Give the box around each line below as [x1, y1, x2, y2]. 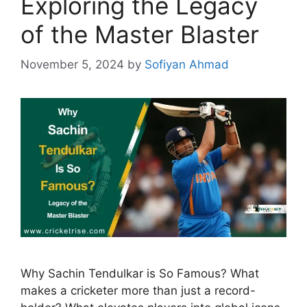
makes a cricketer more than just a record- [21, 284, 256, 298]
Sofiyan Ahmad [145, 58, 229, 71]
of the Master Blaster [21, 19, 259, 49]
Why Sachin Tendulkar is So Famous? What [21, 267, 259, 281]
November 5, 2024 [21, 58, 124, 71]
